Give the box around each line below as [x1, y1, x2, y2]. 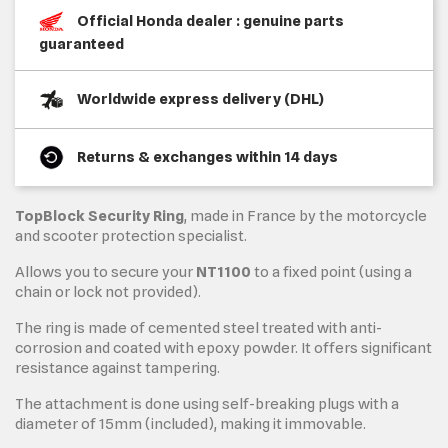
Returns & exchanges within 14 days [77, 147, 338, 166]
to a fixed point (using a [251, 262, 412, 281]
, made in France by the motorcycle [184, 206, 427, 225]
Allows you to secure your [15, 262, 196, 281]
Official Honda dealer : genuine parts [77, 11, 344, 30]
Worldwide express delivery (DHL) [77, 89, 324, 108]
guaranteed [39, 34, 124, 53]
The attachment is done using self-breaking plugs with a [15, 394, 399, 413]
